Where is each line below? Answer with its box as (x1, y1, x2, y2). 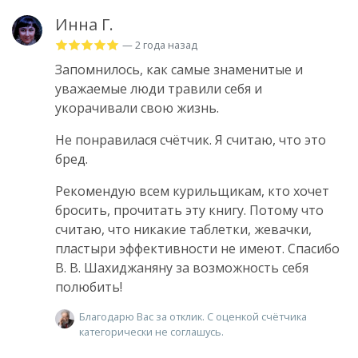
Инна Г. (55, 13, 113, 35)
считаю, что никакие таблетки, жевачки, (55, 220, 312, 238)
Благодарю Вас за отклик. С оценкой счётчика (79, 308, 307, 324)
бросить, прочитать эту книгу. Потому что (55, 201, 324, 219)
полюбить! (55, 277, 122, 296)
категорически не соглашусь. (79, 324, 224, 339)
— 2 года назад (122, 37, 197, 52)
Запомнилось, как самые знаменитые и (55, 60, 303, 78)
